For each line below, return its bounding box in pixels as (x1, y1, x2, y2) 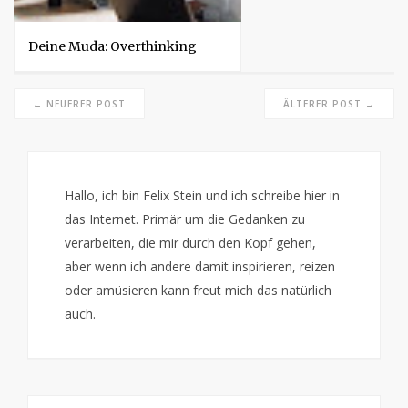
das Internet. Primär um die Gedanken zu (65, 209, 305, 228)
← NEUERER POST (33, 97, 126, 110)
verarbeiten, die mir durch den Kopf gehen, (65, 233, 316, 251)
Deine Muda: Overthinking (28, 37, 197, 55)
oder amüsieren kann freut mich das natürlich (65, 280, 331, 299)
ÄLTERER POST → (283, 97, 375, 110)
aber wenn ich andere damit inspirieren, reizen (65, 257, 335, 275)
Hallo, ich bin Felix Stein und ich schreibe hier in (65, 186, 340, 204)
